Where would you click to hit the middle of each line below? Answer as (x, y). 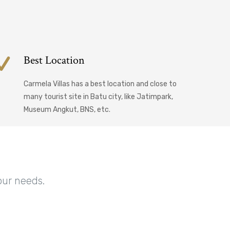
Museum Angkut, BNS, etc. (67, 110)
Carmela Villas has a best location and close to (100, 84)
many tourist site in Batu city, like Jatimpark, (98, 97)
